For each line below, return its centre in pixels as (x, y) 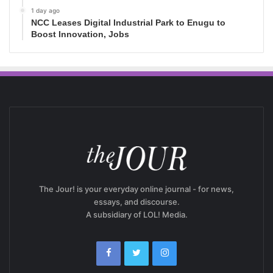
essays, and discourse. (136, 201)
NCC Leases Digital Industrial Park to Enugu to (128, 22)
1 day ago (45, 10)
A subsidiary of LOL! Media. (136, 214)
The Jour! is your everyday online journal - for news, (136, 189)
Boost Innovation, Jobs (80, 34)
